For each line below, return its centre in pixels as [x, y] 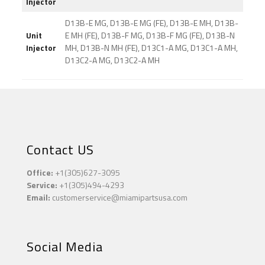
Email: [38, 198]
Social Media [65, 247]
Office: [40, 173]
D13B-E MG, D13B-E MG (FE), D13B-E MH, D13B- [151, 23]
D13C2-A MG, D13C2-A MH [112, 60]
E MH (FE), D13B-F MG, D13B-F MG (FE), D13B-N [150, 35]
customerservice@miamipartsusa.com [119, 198]
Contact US [60, 150]
